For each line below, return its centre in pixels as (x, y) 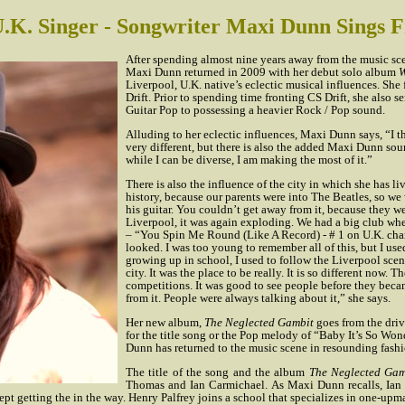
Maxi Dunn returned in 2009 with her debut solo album (262, 72)
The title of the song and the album (217, 372)
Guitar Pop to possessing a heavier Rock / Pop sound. (255, 110)
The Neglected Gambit (259, 322)
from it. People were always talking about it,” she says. (259, 298)
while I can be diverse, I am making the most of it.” (249, 160)
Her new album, (165, 322)
